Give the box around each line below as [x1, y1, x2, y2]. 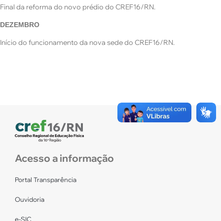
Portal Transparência [15, 176, 76, 184]
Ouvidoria [15, 195, 44, 204]
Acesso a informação [15, 152, 114, 165]
